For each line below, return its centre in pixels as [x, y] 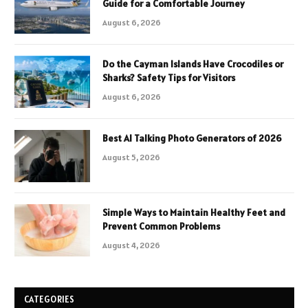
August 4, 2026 [131, 245]
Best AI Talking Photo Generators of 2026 [192, 139]
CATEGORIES [49, 300]
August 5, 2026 [131, 157]
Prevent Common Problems [161, 227]
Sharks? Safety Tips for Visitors [169, 78]
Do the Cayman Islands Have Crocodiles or [193, 64]
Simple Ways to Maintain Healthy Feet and [194, 213]
